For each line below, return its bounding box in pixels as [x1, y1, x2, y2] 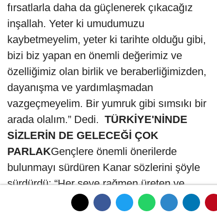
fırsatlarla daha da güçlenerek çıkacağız [7, 1, 193, 14]
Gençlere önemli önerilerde [51, 145, 177, 158]
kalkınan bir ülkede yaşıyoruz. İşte [7, 193, 166, 206]
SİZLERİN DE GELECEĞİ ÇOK [7, 129, 158, 142]
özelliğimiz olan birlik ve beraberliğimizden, [7, 65, 206, 78]
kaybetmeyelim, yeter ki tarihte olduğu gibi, [7, 33, 206, 46]
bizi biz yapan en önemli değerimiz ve [7, 49, 182, 62]
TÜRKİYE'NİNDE [105, 113, 187, 126]
